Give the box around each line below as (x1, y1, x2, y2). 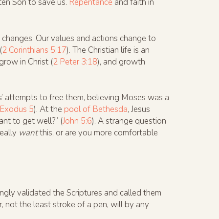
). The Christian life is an (66, 44, 150, 56)
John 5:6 (63, 115, 92, 127)
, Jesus (128, 104, 150, 115)
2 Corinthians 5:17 (2, 44, 66, 56)
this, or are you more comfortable (38, 127, 158, 139)
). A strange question (92, 115, 166, 127)
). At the (34, 104, 64, 115)
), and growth (97, 56, 145, 67)
